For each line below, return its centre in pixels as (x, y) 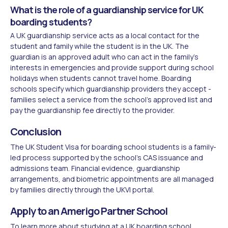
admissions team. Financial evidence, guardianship (95, 168)
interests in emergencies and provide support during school (112, 67)
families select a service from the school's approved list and (111, 99)
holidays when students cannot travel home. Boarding (101, 78)
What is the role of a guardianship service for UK (107, 9)
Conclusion (36, 131)
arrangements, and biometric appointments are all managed (112, 179)
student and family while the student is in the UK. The (99, 46)
